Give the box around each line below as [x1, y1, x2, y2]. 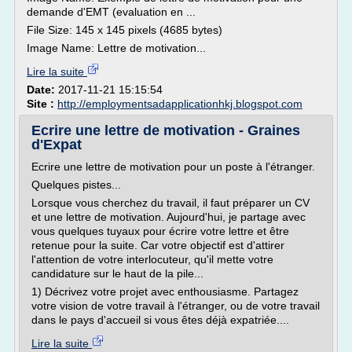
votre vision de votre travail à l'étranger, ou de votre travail [31, 299, 320, 312]
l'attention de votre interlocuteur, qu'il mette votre [31, 253, 273, 266]
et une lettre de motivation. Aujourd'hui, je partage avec [31, 211, 306, 223]
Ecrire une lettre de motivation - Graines [31, 123, 300, 138]
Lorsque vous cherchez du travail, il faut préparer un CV [31, 196, 310, 209]
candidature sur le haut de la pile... [31, 267, 203, 280]
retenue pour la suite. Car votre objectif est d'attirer [31, 239, 284, 251]
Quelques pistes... [31, 178, 121, 191]
